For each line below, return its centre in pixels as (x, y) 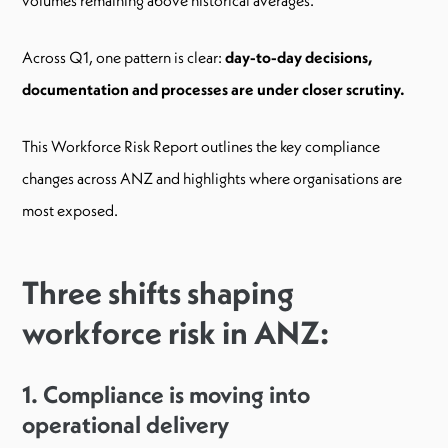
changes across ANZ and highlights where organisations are (212, 177)
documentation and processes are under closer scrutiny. (213, 88)
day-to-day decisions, (299, 56)
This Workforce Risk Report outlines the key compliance (201, 145)
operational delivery (125, 423)
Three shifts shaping (158, 292)
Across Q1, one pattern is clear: (123, 56)
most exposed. (70, 209)
